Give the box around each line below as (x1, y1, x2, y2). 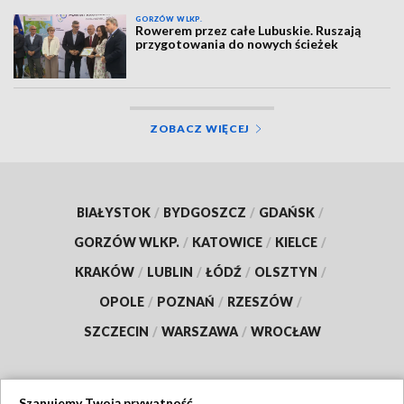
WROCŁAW (250, 323, 321, 339)
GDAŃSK (259, 204, 315, 220)
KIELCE (275, 234, 317, 250)
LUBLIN (146, 263, 193, 280)
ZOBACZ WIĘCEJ (149, 121, 251, 135)
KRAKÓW (74, 263, 134, 280)
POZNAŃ (156, 293, 215, 309)
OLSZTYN (253, 263, 317, 280)
